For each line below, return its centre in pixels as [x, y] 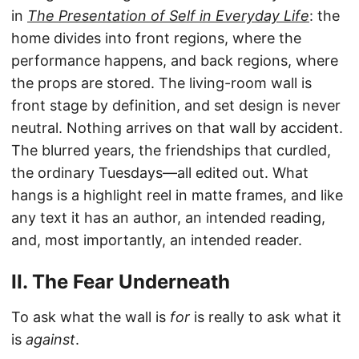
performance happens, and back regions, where [175, 61]
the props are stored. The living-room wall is [161, 83]
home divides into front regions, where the [156, 38]
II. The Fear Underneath [121, 282]
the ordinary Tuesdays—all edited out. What [160, 173]
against [50, 340]
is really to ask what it [266, 317]
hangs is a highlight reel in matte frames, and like [177, 196]
